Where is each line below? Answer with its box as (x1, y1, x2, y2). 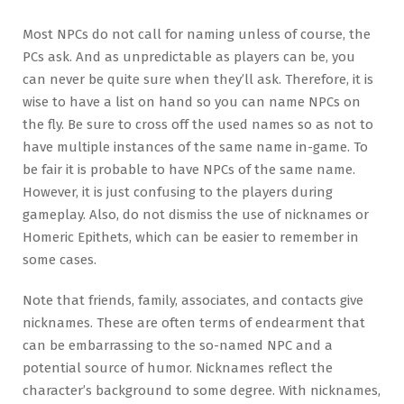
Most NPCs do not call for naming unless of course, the (23, 25, 371, 42)
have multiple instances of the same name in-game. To (23, 138, 368, 155)
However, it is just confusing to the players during (23, 183, 333, 200)
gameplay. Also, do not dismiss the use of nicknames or (23, 206, 369, 223)
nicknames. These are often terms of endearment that (23, 314, 365, 331)
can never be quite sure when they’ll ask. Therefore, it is (23, 70, 373, 87)
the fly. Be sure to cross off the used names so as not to (23, 115, 373, 133)
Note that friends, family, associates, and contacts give (23, 291, 363, 308)
